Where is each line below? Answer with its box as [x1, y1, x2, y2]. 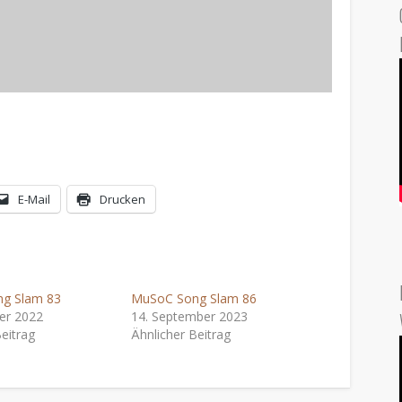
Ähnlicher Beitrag [130, 325, 231, 343]
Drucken [100, 190, 146, 207]
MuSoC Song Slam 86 [130, 289, 257, 307]
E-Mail [18, 190, 51, 207]
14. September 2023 [130, 307, 248, 325]
